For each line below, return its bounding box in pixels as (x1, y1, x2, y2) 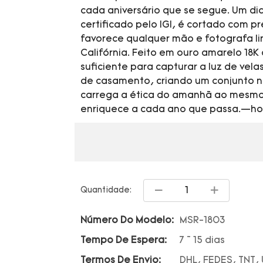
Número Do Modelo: (80, 216, 174, 226)
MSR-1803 (180, 216, 225, 226)
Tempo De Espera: (80, 236, 167, 246)
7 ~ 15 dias (180, 236, 225, 246)
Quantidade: (80, 186, 131, 195)
